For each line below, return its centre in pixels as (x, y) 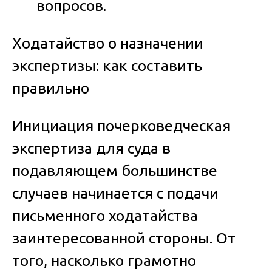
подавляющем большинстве (115, 170)
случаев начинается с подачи (115, 193)
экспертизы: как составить (107, 65)
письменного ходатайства (105, 215)
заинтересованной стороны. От (124, 238)
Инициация (55, 125)
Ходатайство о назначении (108, 43)
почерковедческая (164, 125)
